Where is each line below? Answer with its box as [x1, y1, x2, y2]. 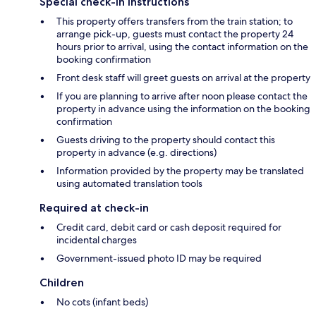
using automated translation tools [56, 177, 202, 190]
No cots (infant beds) [56, 296, 148, 309]
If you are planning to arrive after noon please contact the [56, 90, 308, 103]
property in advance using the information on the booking [56, 102, 310, 116]
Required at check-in [39, 201, 149, 215]
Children [39, 276, 84, 290]
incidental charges [56, 233, 137, 247]
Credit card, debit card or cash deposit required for [56, 221, 281, 234]
